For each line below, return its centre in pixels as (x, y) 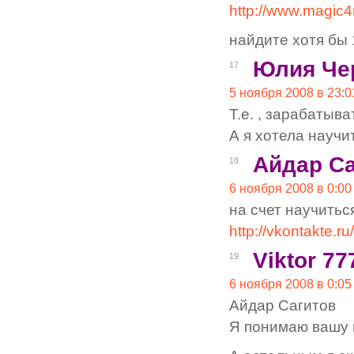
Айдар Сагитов (282, 305)
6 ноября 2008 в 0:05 (290, 284)
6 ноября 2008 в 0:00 (290, 188)
